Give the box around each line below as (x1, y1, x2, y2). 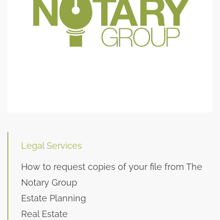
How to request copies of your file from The (21, 162, 202, 172)
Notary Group (21, 177, 77, 188)
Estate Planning (21, 193, 86, 203)
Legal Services (21, 140, 82, 151)
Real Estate (21, 209, 68, 219)
